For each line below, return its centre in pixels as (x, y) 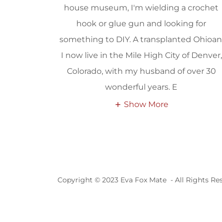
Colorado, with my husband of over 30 (141, 71)
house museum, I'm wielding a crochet (141, 8)
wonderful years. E (141, 87)
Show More (146, 105)
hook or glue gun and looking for (141, 24)
